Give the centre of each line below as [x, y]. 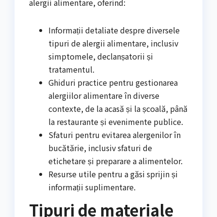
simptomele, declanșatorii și [101, 56]
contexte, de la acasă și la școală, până [118, 109]
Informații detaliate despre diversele [114, 30]
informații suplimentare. [92, 187]
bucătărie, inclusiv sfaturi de [100, 148]
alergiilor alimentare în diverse [104, 96]
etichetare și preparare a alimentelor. [116, 161]
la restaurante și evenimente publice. [116, 122]
